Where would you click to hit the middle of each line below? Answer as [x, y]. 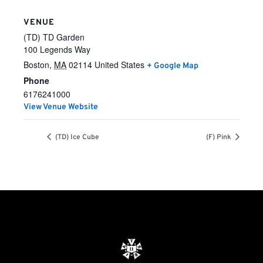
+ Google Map [173, 66]
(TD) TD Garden [54, 37]
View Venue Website [61, 107]
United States [119, 65]
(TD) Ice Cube [76, 138]
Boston [36, 65]
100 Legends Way [57, 49]
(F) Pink [220, 138]
